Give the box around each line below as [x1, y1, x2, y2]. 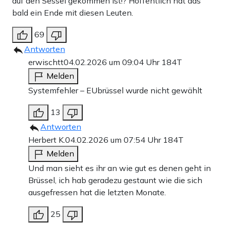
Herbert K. [28, 134, 65, 145]
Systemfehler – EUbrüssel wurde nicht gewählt [28, 85, 202, 95]
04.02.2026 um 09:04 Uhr [64, 56, 161, 67]
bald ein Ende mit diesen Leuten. [12, 7, 133, 18]
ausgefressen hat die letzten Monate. [28, 187, 166, 197]
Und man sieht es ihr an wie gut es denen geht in [28, 162, 211, 173]
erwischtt [28, 56, 64, 67]
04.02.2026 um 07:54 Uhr [65, 134, 163, 145]
